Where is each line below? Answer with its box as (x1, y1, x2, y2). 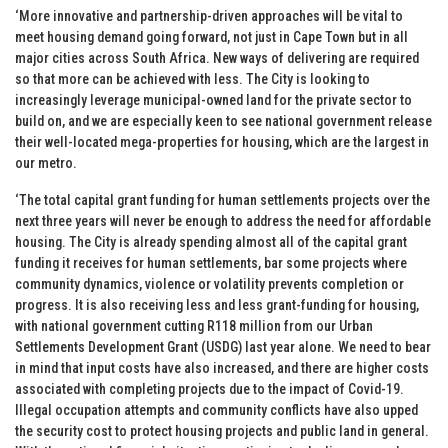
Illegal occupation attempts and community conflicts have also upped (15, 401, 418, 418)
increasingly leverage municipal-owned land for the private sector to (15, 91, 412, 108)
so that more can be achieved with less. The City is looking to (15, 70, 370, 87)
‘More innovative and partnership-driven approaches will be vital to (15, 7, 403, 24)
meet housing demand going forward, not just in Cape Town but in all (15, 28, 408, 45)
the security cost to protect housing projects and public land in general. (15, 422, 429, 439)
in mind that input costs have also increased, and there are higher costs (15, 359, 429, 376)
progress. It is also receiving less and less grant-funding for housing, (15, 296, 419, 313)
